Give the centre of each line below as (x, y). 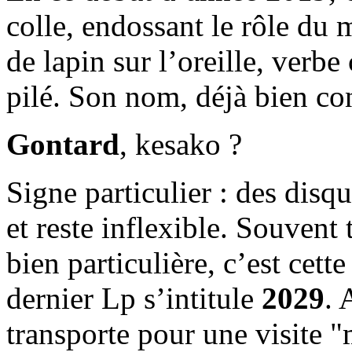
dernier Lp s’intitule (134, 298)
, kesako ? (181, 144)
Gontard (63, 144)
